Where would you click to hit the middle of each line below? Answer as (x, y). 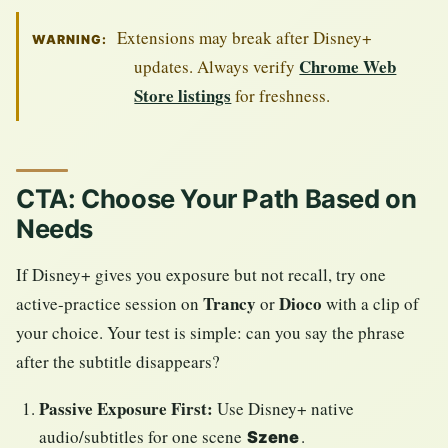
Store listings (183, 96)
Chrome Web (348, 67)
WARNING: (69, 40)
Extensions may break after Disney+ (242, 38)
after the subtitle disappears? (118, 362)
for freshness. (281, 96)
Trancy (229, 304)
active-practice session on (109, 304)
